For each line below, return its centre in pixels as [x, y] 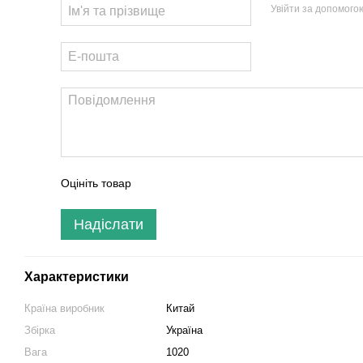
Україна [184, 330]
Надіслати [109, 224]
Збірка [40, 330]
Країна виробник [64, 308]
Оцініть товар [96, 183]
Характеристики [77, 277]
